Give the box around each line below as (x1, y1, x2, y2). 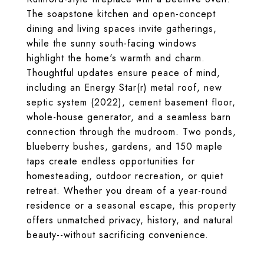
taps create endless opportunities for (27, 154, 195, 168)
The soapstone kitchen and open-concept (27, 7, 216, 21)
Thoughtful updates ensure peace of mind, (27, 66, 220, 80)
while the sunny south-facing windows (27, 37, 197, 50)
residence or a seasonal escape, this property (27, 199, 236, 212)
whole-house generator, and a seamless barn (27, 110, 231, 124)
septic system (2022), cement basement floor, (27, 95, 236, 109)
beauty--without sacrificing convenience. (27, 228, 209, 242)
